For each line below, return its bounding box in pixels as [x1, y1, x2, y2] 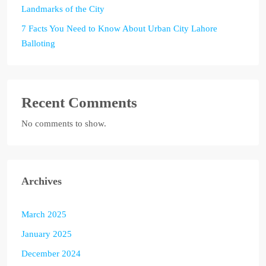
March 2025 [21, 209, 66, 219]
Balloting [21, 38, 55, 48]
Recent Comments [21, 94, 137, 110]
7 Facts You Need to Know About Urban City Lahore [21, 23, 217, 33]
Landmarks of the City [21, 4, 104, 14]
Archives [21, 175, 62, 187]
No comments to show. [21, 118, 106, 128]
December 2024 [21, 248, 81, 258]
